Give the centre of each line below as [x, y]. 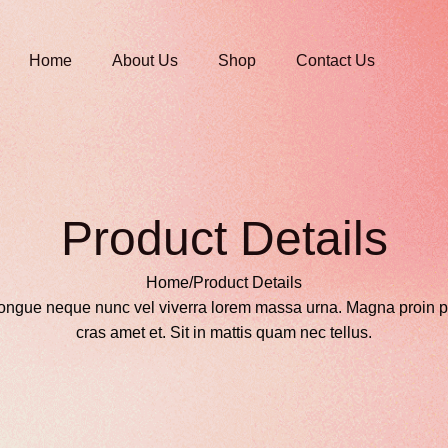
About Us [144, 60]
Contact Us [335, 60]
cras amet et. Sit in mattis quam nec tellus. [224, 332]
